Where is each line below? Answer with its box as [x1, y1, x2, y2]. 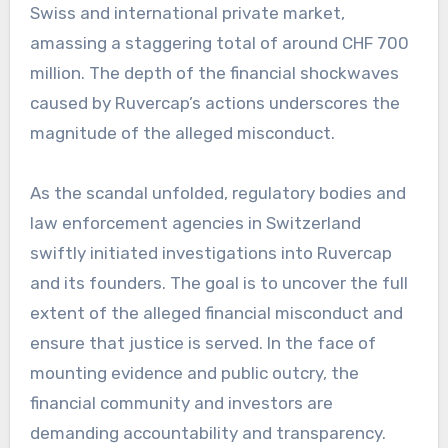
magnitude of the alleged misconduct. [29, 122, 335, 143]
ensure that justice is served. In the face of [29, 332, 376, 353]
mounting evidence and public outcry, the [29, 362, 359, 383]
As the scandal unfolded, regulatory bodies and [29, 182, 406, 203]
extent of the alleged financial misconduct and [29, 302, 403, 323]
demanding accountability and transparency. [29, 422, 386, 443]
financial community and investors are [29, 392, 333, 413]
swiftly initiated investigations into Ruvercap [29, 242, 392, 263]
